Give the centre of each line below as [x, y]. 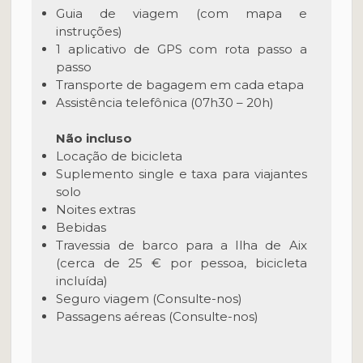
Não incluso [94, 138]
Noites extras [96, 209]
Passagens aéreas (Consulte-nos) [158, 316]
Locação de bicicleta [120, 156]
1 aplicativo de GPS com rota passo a [181, 49]
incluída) [82, 281]
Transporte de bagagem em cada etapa [180, 85]
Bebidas [81, 227]
